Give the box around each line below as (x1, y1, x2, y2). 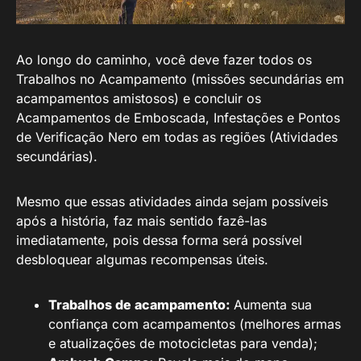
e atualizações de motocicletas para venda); (48, 335, 317, 351)
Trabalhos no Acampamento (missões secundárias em (16, 71, 344, 87)
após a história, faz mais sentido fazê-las (16, 213, 267, 229)
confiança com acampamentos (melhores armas (48, 316, 341, 332)
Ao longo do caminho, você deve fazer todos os (16, 52, 312, 68)
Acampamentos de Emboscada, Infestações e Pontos (16, 110, 340, 126)
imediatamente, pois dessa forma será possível (16, 232, 302, 248)
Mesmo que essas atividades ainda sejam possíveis (16, 193, 328, 210)
